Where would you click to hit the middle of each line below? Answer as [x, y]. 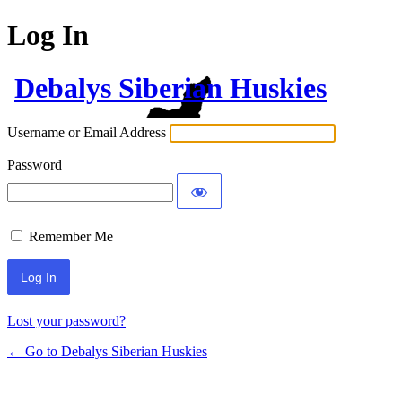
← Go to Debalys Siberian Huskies [107, 352]
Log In [48, 35]
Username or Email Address [87, 133]
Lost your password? [66, 321]
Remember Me [71, 237]
